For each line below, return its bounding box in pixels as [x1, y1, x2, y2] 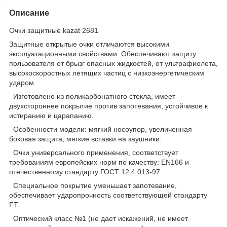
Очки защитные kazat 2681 [9, 26, 100, 34]
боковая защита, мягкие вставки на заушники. [9, 134, 162, 143]
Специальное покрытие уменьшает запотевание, [9, 181, 177, 190]
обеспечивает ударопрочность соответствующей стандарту [9, 191, 207, 199]
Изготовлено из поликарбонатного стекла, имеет [9, 92, 175, 100]
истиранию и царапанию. [9, 111, 94, 120]
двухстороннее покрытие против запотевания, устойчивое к [9, 101, 208, 110]
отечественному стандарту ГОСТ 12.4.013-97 [9, 167, 160, 176]
